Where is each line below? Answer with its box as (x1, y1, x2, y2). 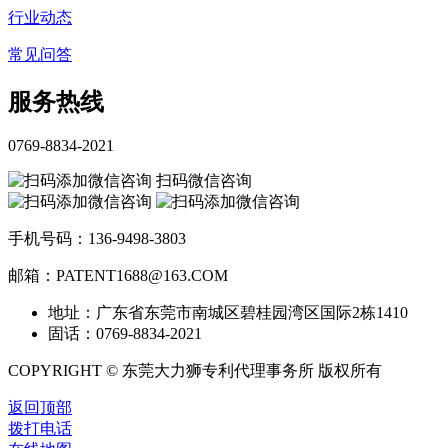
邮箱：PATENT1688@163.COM (8, 267, 228, 285)
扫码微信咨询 (156, 172, 252, 190)
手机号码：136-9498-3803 (8, 230, 186, 248)
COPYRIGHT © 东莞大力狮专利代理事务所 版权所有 (8, 362, 414, 380)
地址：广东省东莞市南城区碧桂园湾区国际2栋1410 (48, 304, 408, 322)
